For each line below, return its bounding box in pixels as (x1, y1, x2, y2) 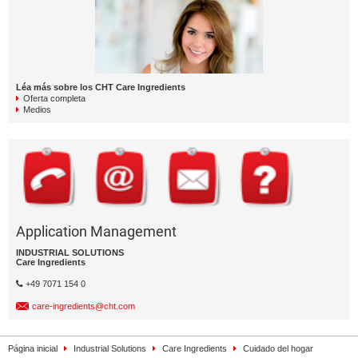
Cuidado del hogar (243, 344, 313, 354)
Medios (23, 105, 51, 115)
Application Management (16, 223, 177, 241)
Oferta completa (23, 93, 86, 104)
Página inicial (8, 344, 58, 354)
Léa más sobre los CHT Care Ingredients (16, 82, 185, 93)
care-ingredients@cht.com (32, 301, 135, 312)
